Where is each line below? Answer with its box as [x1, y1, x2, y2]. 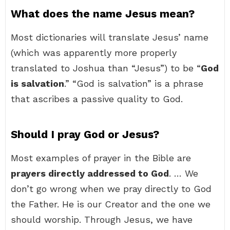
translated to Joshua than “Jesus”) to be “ [11, 63, 201, 73]
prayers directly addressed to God [11, 168, 169, 179]
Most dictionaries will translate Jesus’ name [11, 32, 208, 43]
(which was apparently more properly [11, 47, 177, 58]
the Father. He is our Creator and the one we [11, 199, 210, 209]
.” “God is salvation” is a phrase [64, 78, 203, 89]
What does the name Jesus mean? [11, 7, 195, 20]
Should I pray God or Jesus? [11, 128, 159, 141]
